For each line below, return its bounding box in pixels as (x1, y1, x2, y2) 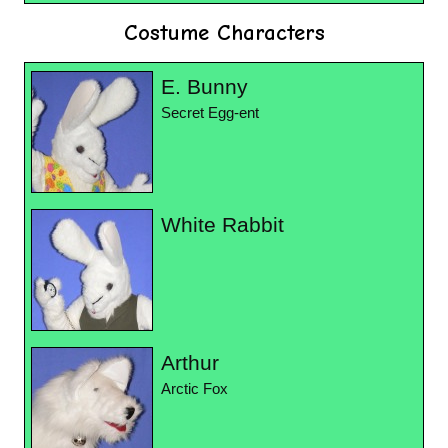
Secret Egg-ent (161, 105, 259, 122)
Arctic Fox (161, 381, 228, 398)
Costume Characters (123, 20, 325, 47)
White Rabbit (161, 213, 284, 237)
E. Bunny (161, 75, 248, 99)
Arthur (161, 351, 219, 375)
